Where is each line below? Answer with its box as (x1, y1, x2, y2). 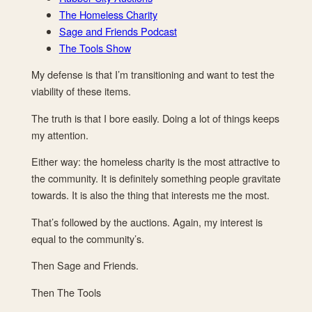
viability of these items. (31, 84, 134, 99)
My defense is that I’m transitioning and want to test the (31, 67, 274, 82)
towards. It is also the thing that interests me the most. (31, 187, 272, 203)
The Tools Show (58, 40, 131, 55)
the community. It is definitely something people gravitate (31, 171, 281, 186)
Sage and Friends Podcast (58, 24, 177, 38)
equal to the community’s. (31, 231, 147, 246)
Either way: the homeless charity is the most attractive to (31, 154, 280, 169)
